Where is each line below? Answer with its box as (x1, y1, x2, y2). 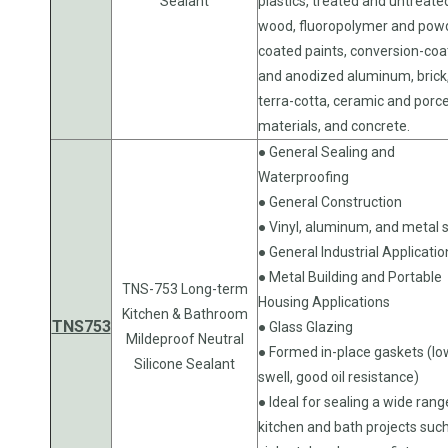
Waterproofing (258, 168, 349, 185)
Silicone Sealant (134, 355, 235, 372)
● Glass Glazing (258, 318, 353, 335)
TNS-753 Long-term (121, 280, 248, 297)
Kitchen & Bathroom (121, 305, 248, 322)
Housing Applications (258, 293, 390, 310)
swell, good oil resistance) (258, 368, 419, 385)
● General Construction (258, 193, 402, 210)
